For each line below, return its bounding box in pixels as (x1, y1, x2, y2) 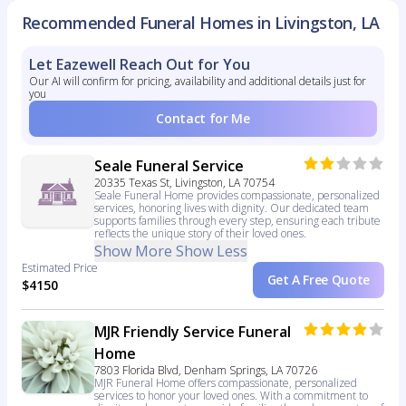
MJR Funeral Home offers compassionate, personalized (94, 375, 357, 391)
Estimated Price (22, 260, 98, 276)
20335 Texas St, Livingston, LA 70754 (94, 175, 275, 191)
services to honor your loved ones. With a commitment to (94, 388, 368, 404)
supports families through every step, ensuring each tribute (94, 213, 381, 229)
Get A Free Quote (266, 271, 370, 289)
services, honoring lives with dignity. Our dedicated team (94, 200, 369, 217)
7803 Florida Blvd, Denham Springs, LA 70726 (94, 362, 317, 379)
